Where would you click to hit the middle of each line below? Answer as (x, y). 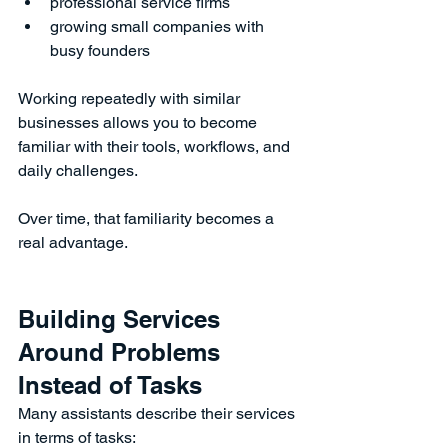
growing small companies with (159, 26)
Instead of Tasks (110, 384)
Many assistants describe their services (158, 413)
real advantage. (73, 242)
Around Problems (122, 351)
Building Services (122, 318)
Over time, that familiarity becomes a (148, 218)
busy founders (100, 50)
